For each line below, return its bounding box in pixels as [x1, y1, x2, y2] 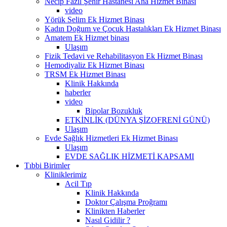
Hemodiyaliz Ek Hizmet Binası [45, 60, 144, 69]
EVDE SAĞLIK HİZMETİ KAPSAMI [65, 152, 194, 161]
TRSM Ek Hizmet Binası [45, 69, 126, 79]
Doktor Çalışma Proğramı [85, 197, 167, 206]
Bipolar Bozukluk [85, 106, 142, 115]
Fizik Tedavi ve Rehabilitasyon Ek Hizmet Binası [45, 51, 203, 60]
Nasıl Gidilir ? [85, 215, 130, 224]
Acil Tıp [65, 179, 92, 188]
